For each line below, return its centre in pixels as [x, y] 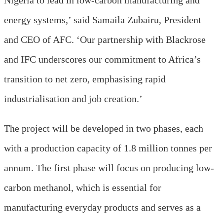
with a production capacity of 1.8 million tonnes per [108, 148]
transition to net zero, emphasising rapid [85, 79]
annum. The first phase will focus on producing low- [109, 167]
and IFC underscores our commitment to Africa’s [102, 59]
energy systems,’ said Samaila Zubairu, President [103, 19]
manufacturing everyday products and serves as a [102, 207]
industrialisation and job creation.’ [73, 98]
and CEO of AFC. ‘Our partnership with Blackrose [105, 39]
